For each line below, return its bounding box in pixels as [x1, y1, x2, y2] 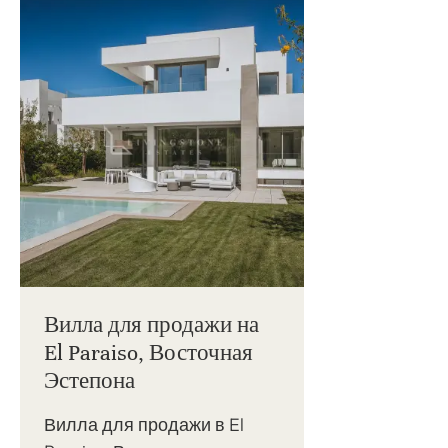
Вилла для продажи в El [44, 412, 244, 436]
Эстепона [44, 366, 135, 394]
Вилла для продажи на [44, 310, 259, 338]
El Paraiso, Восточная [44, 338, 253, 366]
